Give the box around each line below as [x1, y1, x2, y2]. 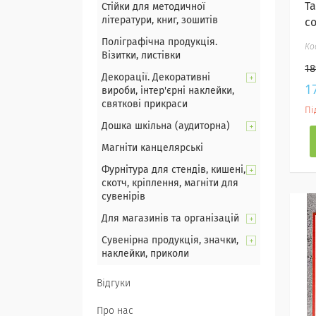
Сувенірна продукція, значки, [102, 236, 238, 245]
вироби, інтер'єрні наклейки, [102, 86, 234, 96]
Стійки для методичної [102, 2, 205, 12]
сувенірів [102, 192, 145, 202]
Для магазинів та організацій [102, 214, 239, 224]
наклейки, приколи [102, 249, 189, 259]
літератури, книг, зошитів [102, 16, 218, 25]
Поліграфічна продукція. [102, 37, 217, 47]
